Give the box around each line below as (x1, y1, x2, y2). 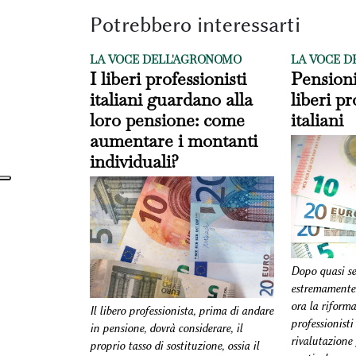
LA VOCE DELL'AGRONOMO (89, 52, 242, 67)
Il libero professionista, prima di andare (89, 304, 273, 319)
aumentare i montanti (89, 130, 257, 152)
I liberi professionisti (89, 68, 246, 90)
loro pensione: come (89, 109, 245, 131)
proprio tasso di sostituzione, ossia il (89, 339, 259, 354)
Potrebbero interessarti (89, 12, 300, 37)
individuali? (89, 150, 179, 172)
